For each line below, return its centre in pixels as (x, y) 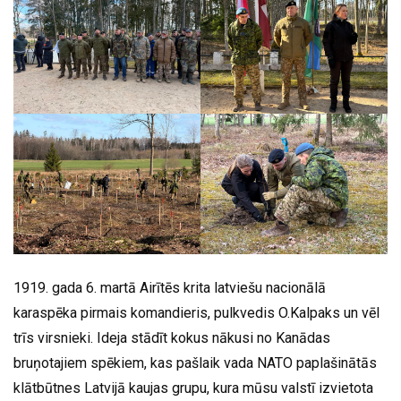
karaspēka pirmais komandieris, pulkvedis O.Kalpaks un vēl (196, 312)
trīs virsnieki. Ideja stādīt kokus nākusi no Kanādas (172, 337)
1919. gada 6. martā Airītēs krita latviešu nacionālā (170, 287)
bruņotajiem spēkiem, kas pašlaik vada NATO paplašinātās (195, 363)
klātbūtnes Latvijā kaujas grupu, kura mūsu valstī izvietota (193, 388)
